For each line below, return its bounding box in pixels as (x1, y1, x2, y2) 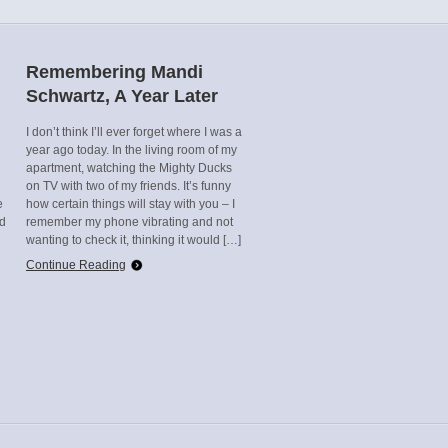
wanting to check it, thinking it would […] (26, 233, 241, 247)
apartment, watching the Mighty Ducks (26, 161, 232, 175)
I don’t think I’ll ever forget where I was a (26, 125, 242, 139)
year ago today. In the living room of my (26, 143, 237, 157)
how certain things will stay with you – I (26, 197, 235, 211)
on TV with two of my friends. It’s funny (26, 179, 231, 193)
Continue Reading (26, 258, 126, 272)
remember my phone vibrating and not (26, 215, 233, 229)
